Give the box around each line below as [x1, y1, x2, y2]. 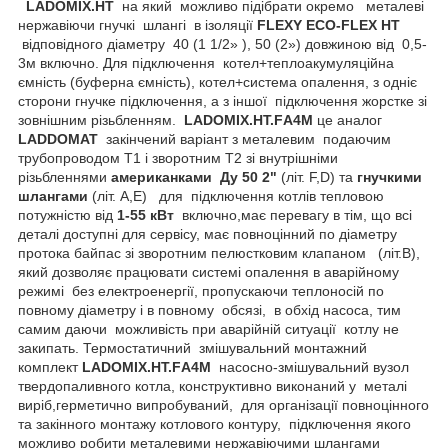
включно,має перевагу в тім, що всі [174, 206, 412, 223]
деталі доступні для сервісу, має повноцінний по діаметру [18, 225, 397, 242]
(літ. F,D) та [277, 168, 357, 185]
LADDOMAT [18, 130, 98, 147]
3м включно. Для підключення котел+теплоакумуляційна [18, 54, 394, 71]
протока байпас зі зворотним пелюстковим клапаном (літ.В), [18, 244, 420, 261]
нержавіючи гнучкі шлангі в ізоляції [18, 16, 257, 33]
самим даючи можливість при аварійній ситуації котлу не [18, 320, 399, 337]
